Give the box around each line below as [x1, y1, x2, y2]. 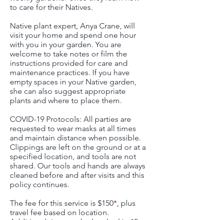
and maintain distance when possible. [10, 133, 141, 142]
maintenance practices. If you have [10, 68, 130, 77]
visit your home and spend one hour [10, 30, 136, 40]
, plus [117, 198, 136, 208]
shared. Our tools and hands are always [10, 161, 145, 170]
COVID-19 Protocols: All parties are [10, 114, 131, 124]
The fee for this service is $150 [10, 198, 113, 208]
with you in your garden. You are [10, 40, 121, 49]
